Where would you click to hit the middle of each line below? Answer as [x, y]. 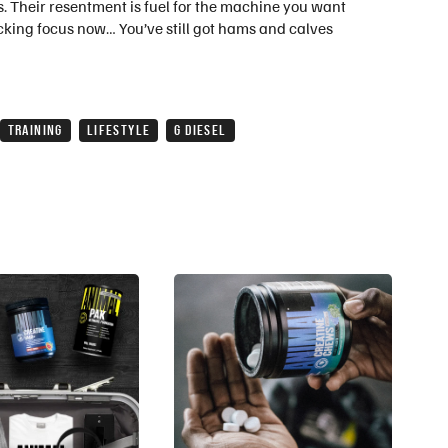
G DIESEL [200, 130]
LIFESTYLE [118, 130]
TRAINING [35, 130]
